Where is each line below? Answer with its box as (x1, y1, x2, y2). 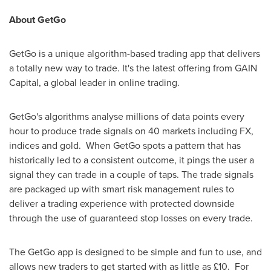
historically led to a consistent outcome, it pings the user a (9, 153, 254, 167)
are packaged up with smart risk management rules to (9, 182, 234, 196)
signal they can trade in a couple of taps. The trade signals (9, 168, 253, 181)
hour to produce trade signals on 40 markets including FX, (9, 124, 253, 138)
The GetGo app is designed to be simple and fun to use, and (9, 245, 262, 259)
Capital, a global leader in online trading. (9, 76, 180, 90)
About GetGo (9, 13, 66, 27)
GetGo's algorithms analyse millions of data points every (9, 109, 244, 123)
